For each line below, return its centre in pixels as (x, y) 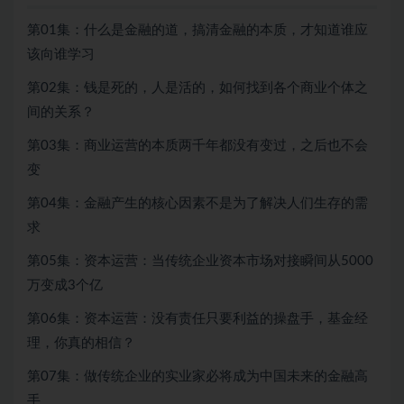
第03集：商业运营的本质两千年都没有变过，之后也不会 (197, 146)
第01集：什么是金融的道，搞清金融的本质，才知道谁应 (197, 31)
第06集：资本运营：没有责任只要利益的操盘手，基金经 (197, 319)
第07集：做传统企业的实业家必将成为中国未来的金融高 (197, 377)
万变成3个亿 (65, 286)
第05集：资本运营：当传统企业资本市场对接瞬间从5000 (200, 262)
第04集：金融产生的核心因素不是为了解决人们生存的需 (197, 204)
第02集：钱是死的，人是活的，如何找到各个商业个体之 (197, 88)
